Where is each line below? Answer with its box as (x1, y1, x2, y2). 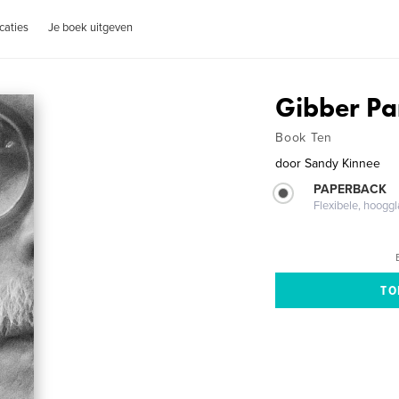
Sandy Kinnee (305, 156, 381, 171)
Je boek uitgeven (48, 20, 134, 35)
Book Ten (275, 130, 332, 145)
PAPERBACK (313, 182, 387, 197)
